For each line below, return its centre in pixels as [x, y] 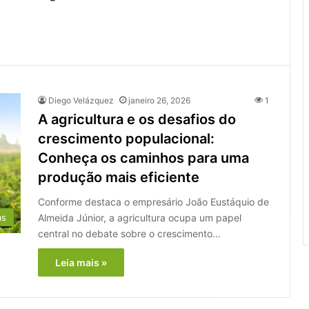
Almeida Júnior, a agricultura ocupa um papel [140, 217]
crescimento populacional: [126, 138]
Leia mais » [81, 262]
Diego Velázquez [81, 100]
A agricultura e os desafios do [137, 119]
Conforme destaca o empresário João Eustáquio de [153, 201]
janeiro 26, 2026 [159, 100]
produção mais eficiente [119, 177]
